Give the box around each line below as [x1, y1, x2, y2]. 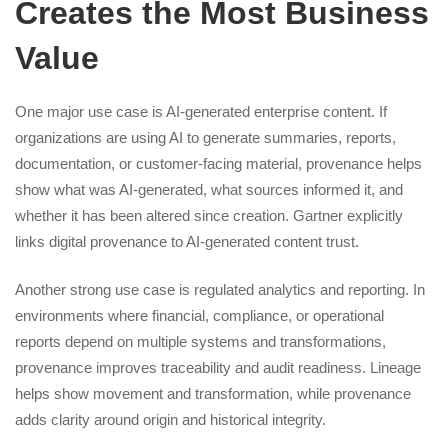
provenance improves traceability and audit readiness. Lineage [15, 359, 421, 376]
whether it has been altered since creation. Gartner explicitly [15, 206, 403, 224]
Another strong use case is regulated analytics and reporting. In [15, 281, 425, 298]
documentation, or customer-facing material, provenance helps [15, 154, 422, 172]
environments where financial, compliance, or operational [15, 307, 384, 324]
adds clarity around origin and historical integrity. [15, 411, 326, 428]
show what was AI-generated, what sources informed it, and [15, 180, 403, 198]
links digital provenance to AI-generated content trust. [15, 232, 359, 250]
